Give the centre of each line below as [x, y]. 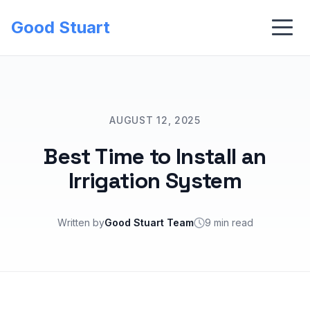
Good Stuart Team [149, 222]
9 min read [229, 222]
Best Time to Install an [155, 156]
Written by [81, 222]
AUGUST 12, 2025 [155, 120]
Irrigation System [155, 181]
